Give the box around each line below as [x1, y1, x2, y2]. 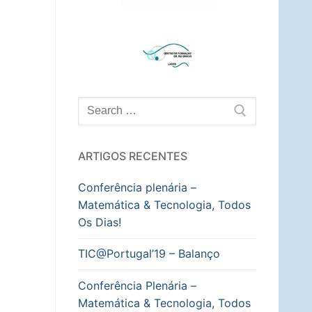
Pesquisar [77, 97, 128, 111]
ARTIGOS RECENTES [78, 149, 187, 164]
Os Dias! [78, 215, 121, 230]
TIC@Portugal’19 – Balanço [78, 247, 220, 261]
